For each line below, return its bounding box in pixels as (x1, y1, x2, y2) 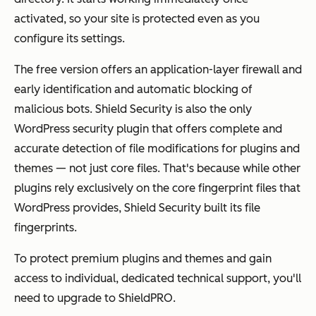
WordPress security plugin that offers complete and (14, 121, 282, 135)
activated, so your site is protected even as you (14, 11, 260, 25)
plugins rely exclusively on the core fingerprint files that (14, 181, 300, 195)
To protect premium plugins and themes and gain (14, 251, 272, 265)
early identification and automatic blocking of (14, 82, 253, 96)
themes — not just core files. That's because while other (14, 161, 300, 175)
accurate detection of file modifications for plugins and (14, 141, 300, 155)
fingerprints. (14, 220, 77, 234)
